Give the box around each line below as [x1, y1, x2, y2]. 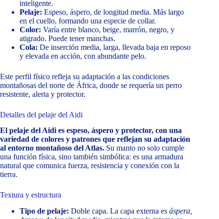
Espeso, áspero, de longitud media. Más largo [42, 7, 184, 16]
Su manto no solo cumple [104, 144, 184, 153]
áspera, [169, 207, 192, 216]
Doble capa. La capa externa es [69, 207, 169, 216]
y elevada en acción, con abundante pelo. [20, 51, 146, 60]
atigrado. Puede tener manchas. [20, 34, 115, 43]
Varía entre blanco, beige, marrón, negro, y [41, 25, 175, 34]
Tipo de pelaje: [20, 207, 69, 216]
